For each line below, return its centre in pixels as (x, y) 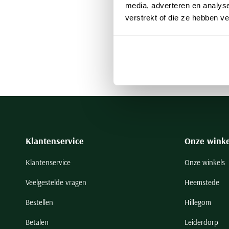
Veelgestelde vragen (56, 182)
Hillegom (198, 202)
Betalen (37, 222)
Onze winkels (204, 162)
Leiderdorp (201, 222)
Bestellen (39, 202)
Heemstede (202, 182)
